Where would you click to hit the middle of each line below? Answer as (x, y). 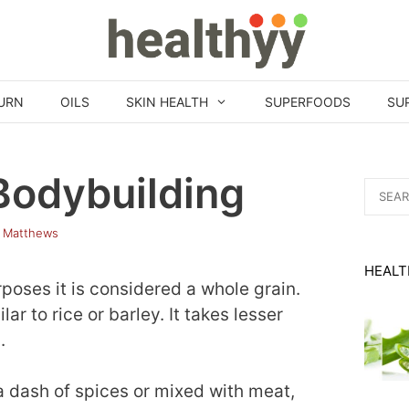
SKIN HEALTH (168, 102)
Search (384, 187)
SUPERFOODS (307, 102)
